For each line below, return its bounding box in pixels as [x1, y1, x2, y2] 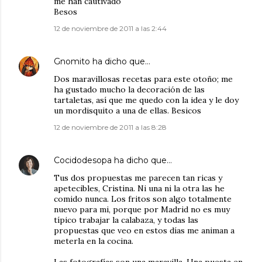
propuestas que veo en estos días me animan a [54, 225, 235, 236]
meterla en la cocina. [54, 236, 133, 247]
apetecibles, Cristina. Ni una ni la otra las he [54, 183, 225, 194]
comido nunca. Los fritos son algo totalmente [54, 194, 232, 205]
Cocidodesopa [54, 155, 112, 166]
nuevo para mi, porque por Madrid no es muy [54, 204, 230, 215]
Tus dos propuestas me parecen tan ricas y [54, 173, 222, 184]
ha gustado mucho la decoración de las [54, 84, 205, 95]
